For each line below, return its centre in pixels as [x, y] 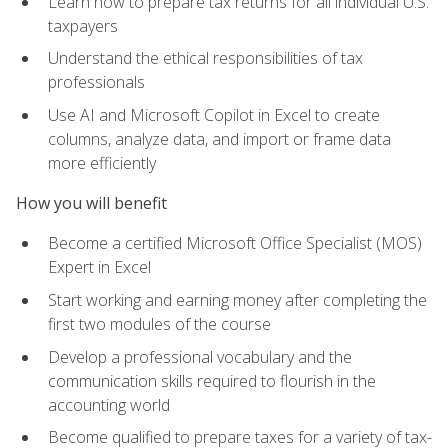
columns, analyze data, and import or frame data [219, 138]
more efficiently [102, 162]
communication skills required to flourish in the [212, 380]
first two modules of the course [159, 324]
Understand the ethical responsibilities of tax [205, 58]
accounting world [109, 404]
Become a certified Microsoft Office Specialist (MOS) [235, 243]
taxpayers [83, 25]
